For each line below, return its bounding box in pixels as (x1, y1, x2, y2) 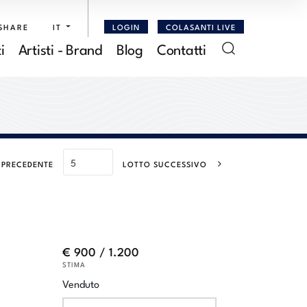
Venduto (62, 276, 99, 291)
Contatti (156, 38, 206, 58)
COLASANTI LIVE (165, 21, 236, 32)
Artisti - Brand (18, 38, 103, 58)
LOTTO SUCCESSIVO (123, 158, 207, 169)
